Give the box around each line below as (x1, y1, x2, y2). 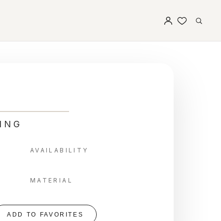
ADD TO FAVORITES (7, 211, 84, 218)
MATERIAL (30, 177, 73, 184)
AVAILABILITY (30, 147, 89, 154)
